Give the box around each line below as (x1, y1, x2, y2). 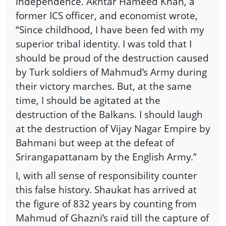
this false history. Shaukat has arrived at (16, 183, 197, 197)
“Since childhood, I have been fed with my (16, 22, 204, 36)
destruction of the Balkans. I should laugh (16, 107, 203, 121)
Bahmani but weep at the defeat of (16, 135, 174, 149)
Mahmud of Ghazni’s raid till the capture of (16, 211, 209, 225)
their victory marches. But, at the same (16, 79, 192, 93)
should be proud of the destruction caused (16, 50, 209, 65)
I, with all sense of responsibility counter (16, 168, 197, 183)
